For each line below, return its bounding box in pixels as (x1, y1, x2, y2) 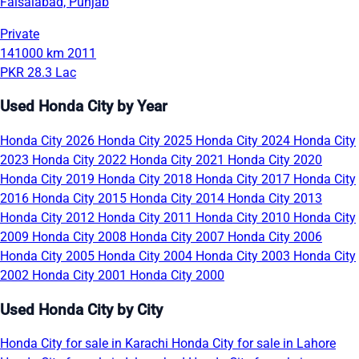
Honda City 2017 (196, 171, 293, 187)
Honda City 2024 (196, 132, 293, 148)
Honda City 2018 (98, 171, 196, 187)
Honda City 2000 (130, 267, 224, 283)
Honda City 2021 (130, 151, 228, 167)
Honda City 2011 (98, 209, 196, 225)
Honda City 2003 (196, 248, 293, 264)
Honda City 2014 (130, 190, 228, 206)
